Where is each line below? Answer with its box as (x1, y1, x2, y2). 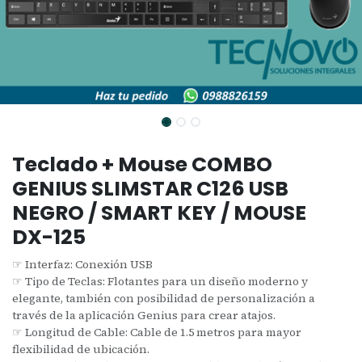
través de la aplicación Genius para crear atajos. (12, 306, 276, 323)
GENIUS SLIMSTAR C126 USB (12, 174, 288, 203)
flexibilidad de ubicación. (12, 340, 149, 357)
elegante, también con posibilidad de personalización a (12, 289, 315, 306)
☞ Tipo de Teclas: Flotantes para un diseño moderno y (12, 272, 308, 289)
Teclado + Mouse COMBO (12, 149, 272, 179)
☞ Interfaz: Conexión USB (12, 255, 153, 272)
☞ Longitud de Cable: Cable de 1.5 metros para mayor (12, 323, 301, 340)
